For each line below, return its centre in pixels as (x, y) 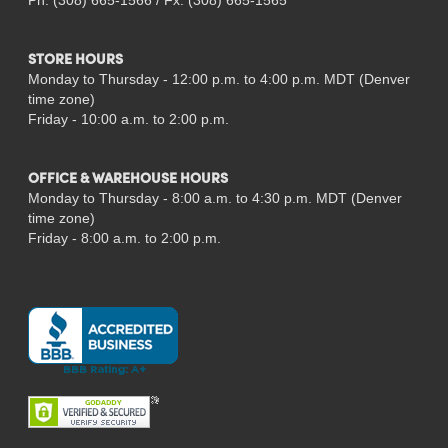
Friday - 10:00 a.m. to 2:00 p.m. (130, 119)
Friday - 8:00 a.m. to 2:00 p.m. (126, 238)
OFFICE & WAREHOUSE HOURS (127, 180)
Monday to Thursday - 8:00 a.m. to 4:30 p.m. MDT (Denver (214, 198)
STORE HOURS (75, 61)
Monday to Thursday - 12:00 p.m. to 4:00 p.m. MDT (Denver (218, 79)
